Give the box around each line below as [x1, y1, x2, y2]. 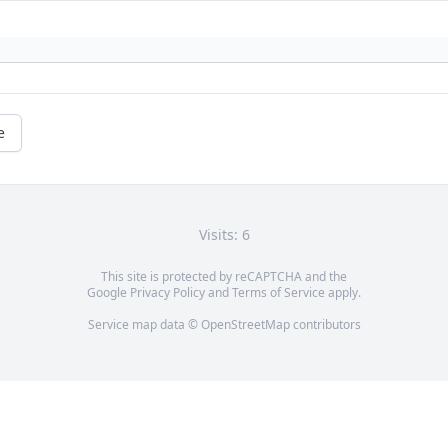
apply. [325, 284, 361, 302]
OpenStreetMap [200, 316, 290, 334]
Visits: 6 [198, 225, 250, 245]
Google [87, 284, 130, 302]
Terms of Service [232, 284, 325, 302]
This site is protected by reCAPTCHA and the [101, 268, 347, 286]
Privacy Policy [130, 284, 205, 302]
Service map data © [87, 316, 201, 334]
